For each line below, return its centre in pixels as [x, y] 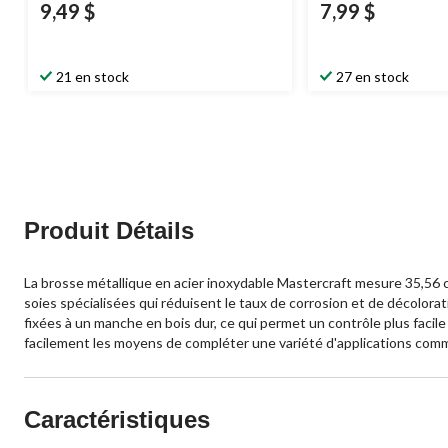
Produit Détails [109, 230]
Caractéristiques [117, 419]
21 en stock [92, 76]
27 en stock [372, 76]
